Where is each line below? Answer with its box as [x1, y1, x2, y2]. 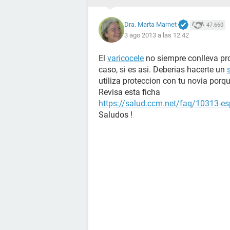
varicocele [107, 53, 144, 63]
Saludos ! [99, 110, 132, 120]
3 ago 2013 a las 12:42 [124, 31, 189, 40]
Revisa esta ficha [99, 87, 160, 97]
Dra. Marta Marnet [124, 20, 177, 28]
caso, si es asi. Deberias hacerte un [99, 65, 227, 74]
